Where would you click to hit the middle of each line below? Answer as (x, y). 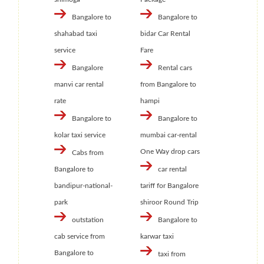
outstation (88, 220)
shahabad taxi (76, 34)
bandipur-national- (83, 186)
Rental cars (175, 68)
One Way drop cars (170, 152)
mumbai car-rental (168, 135)
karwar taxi (157, 237)
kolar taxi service (80, 135)
